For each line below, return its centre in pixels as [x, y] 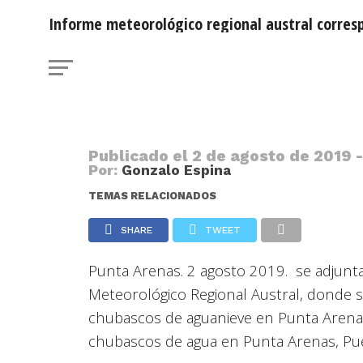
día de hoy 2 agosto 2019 [179, 60]
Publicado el [141, 156]
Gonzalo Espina [177, 170]
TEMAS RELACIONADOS [153, 196]
